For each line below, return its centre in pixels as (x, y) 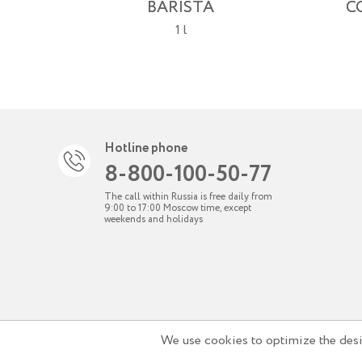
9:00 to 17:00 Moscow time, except (178, 208)
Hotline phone (146, 148)
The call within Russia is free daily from (188, 197)
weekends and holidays (154, 219)
